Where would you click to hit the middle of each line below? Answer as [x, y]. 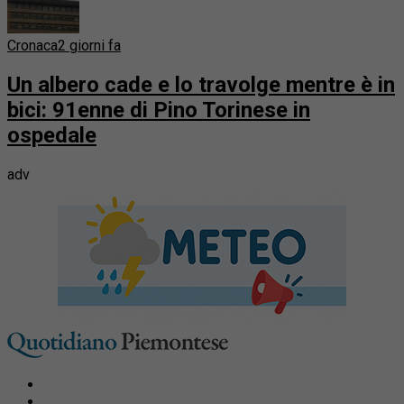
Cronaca [32, 46]
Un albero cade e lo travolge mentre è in [201, 85]
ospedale [52, 136]
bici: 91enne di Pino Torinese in [159, 110]
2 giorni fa [89, 46]
